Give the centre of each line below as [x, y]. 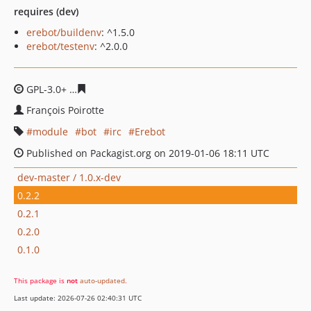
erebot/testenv [60, 46]
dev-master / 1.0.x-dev [69, 177]
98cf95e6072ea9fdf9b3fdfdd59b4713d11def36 [195, 89]
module [50, 132]
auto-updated [102, 280]
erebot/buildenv [64, 32]
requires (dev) [46, 11]
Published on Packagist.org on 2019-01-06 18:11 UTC [146, 153]
